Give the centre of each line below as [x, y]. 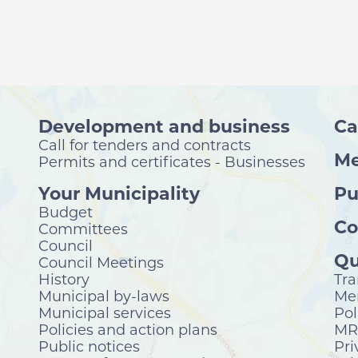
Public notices [89, 346]
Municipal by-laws [104, 296]
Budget [66, 212]
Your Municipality [119, 193]
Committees [84, 229]
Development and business [165, 126]
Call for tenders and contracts [145, 145]
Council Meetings [101, 263]
